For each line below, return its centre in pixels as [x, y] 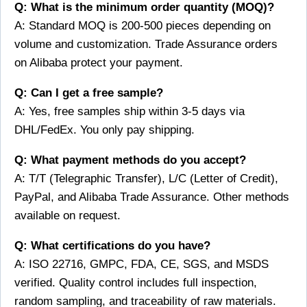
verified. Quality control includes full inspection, [136, 283]
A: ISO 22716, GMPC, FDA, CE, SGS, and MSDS [142, 265]
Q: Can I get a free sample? [89, 93]
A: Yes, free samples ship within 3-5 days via [130, 112]
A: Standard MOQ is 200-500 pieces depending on [143, 26]
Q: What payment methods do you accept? [130, 160]
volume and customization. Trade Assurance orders [146, 45]
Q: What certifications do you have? [112, 246]
